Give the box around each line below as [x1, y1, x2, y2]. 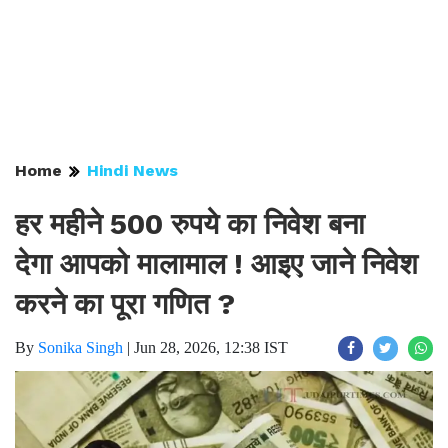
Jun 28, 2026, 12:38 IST [134, 339, 288, 356]
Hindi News [87, 161, 178, 180]
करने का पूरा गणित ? [15, 287, 235, 321]
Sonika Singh [38, 339, 123, 356]
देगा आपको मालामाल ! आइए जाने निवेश [15, 247, 418, 281]
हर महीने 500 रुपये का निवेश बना [15, 207, 365, 241]
